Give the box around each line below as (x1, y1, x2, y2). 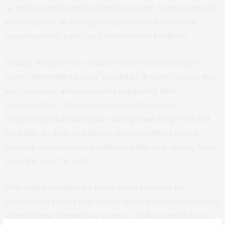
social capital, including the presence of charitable (5, 17, 198, 27)
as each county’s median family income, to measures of (5, 3, 216, 13)
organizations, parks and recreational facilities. (5, 31, 188, 41)
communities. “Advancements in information (5, 99, 177, 110)
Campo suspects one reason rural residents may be (5, 57, 203, 68)
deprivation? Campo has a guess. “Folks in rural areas (5, 210, 210, 221)
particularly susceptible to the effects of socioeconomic (5, 196, 220, 207)
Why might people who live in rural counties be (5, 182, 183, 193)
